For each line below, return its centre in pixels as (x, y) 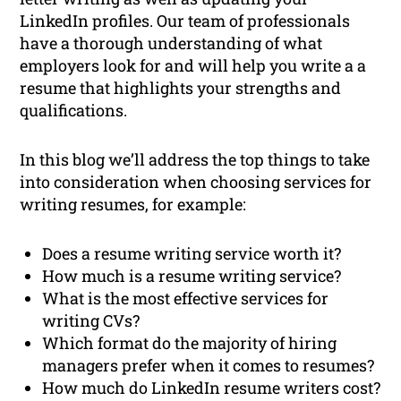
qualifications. (74, 111)
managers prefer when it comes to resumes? (209, 366)
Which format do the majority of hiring (190, 343)
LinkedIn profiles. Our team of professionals (185, 21)
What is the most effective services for (186, 299)
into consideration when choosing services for (196, 182)
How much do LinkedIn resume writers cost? (212, 388)
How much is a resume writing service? (192, 276)
